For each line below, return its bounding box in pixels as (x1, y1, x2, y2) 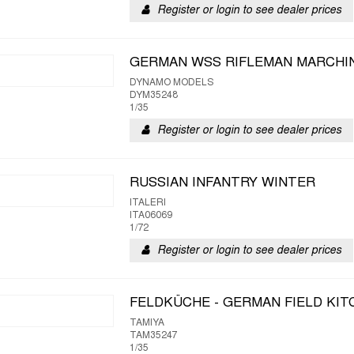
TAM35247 (130, 331, 177, 341)
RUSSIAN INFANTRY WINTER (130, 177, 315, 190)
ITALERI (130, 198, 166, 208)
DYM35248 (130, 91, 178, 100)
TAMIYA (130, 318, 164, 328)
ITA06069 (130, 211, 172, 220)
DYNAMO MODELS (130, 78, 213, 88)
